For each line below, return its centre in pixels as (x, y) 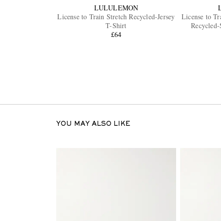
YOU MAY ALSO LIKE (93, 125)
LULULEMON (116, 8)
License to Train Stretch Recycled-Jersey (116, 17)
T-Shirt (116, 26)
